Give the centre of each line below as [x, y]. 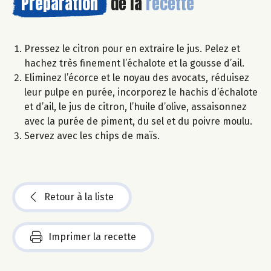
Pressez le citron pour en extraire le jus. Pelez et [132, 49]
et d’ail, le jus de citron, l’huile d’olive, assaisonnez [135, 107]
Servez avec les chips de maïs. [92, 136]
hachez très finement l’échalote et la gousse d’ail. [134, 64]
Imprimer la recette [92, 237]
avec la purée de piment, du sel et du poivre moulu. [138, 122]
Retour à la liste [79, 197]
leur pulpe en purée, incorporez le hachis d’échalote [141, 93]
